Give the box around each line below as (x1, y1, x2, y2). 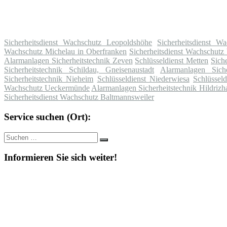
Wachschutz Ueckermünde (4, 84, 90, 93)
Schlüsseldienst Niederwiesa (97, 74, 190, 84)
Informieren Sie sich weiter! (4, 152, 117, 163)
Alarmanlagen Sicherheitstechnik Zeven (4, 56, 133, 65)
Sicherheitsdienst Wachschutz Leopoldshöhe (4, 38, 153, 47)
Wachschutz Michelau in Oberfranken (4, 47, 127, 56)
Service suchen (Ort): (4, 111, 91, 123)
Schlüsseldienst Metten (135, 56, 209, 65)
